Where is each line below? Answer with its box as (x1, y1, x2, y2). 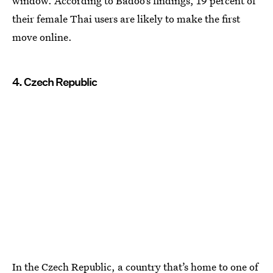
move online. (12, 29, 72, 44)
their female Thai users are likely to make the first (12, 11, 240, 26)
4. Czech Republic (12, 75, 97, 88)
